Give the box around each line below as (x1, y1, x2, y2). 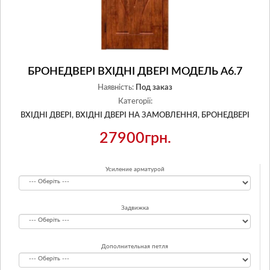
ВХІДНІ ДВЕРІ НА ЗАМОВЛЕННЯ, (75, 111, 199, 119)
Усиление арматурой (105, 166, 165, 172)
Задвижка (121, 205, 149, 211)
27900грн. (99, 131, 171, 146)
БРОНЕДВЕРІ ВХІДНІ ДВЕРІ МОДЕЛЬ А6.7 (28, 66, 242, 77)
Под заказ (136, 84, 172, 92)
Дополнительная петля (101, 243, 168, 250)
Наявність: (98, 84, 134, 92)
